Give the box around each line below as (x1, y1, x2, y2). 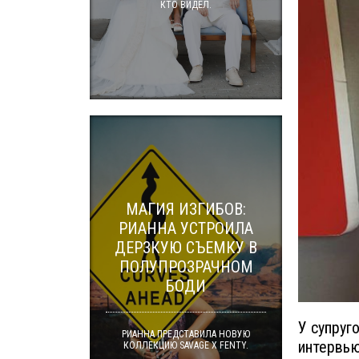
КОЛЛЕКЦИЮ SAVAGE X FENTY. (123, 340, 248, 351)
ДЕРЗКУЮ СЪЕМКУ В (115, 238, 257, 257)
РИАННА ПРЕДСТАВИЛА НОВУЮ (122, 329, 250, 340)
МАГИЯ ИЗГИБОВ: (126, 200, 246, 219)
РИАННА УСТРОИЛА (119, 219, 253, 238)
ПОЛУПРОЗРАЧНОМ (119, 257, 253, 276)
